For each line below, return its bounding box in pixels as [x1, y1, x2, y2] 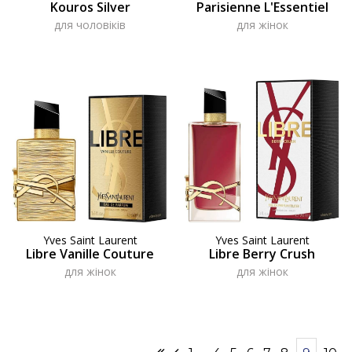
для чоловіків [54, 16, 126, 32]
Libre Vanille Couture [26, 244, 154, 262]
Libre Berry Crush [209, 244, 315, 262]
